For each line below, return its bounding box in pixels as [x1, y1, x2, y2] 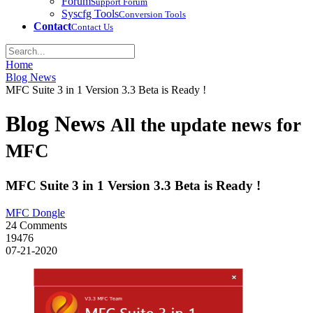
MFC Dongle [6, 206, 65, 219]
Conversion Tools [119, 9, 186, 20]
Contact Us [71, 22, 113, 32]
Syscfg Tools [61, 8, 119, 20]
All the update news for [110, 115, 301, 136]
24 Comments [6, 219, 67, 231]
